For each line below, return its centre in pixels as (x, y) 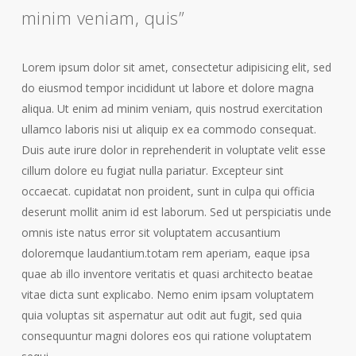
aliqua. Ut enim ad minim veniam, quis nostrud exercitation (172, 108)
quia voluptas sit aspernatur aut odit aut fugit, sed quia (161, 315)
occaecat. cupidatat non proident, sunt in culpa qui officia (168, 191)
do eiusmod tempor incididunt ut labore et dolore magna (167, 87)
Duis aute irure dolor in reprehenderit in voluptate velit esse (173, 149)
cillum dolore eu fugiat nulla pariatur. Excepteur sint (152, 170)
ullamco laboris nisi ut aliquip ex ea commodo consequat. (168, 129)
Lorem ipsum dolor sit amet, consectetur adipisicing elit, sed (176, 67)
